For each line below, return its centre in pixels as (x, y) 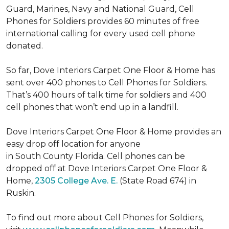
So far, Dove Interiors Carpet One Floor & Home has (111, 70)
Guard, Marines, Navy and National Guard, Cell (100, 9)
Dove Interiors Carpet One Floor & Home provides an (114, 132)
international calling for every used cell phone (101, 33)
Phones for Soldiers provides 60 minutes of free (103, 21)
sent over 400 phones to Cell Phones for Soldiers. (107, 83)
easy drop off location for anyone (73, 144)
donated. (25, 46)
